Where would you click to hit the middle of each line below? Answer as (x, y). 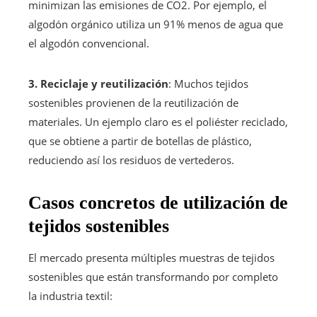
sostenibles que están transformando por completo (153, 276)
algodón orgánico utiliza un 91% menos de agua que (156, 24)
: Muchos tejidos (208, 83)
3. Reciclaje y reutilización (98, 83)
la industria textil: (70, 295)
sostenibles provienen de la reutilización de (133, 102)
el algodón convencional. (89, 43)
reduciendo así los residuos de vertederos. (131, 160)
